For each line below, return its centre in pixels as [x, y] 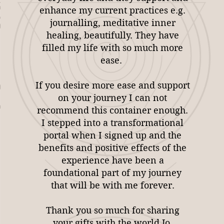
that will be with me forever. [112, 185]
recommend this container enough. [113, 110]
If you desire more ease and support [112, 85]
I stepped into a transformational [113, 123]
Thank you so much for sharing [112, 210]
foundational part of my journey [113, 173]
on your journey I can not [113, 98]
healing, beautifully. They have [112, 35]
